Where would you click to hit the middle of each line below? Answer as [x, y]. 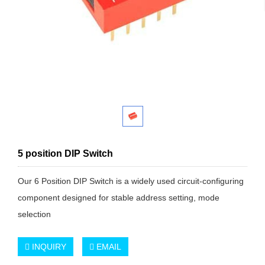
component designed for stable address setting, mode [119, 198]
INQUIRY [48, 247]
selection [34, 214]
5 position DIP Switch [65, 153]
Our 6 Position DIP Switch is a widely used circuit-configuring [131, 181]
